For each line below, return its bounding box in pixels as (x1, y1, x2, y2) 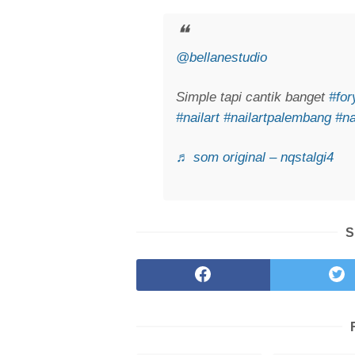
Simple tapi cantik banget (176, 89, 330, 105)
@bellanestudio (176, 49, 268, 65)
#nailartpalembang (223, 109, 332, 125)
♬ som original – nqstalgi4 (176, 149, 334, 165)
